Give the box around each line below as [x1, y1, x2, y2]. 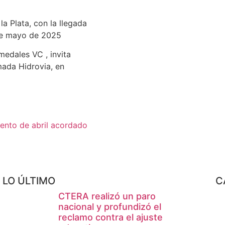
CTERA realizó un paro [58, 190, 156, 201]
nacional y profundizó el [58, 201, 162, 212]
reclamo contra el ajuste [58, 211, 163, 222]
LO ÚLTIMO [3, 174, 56, 187]
